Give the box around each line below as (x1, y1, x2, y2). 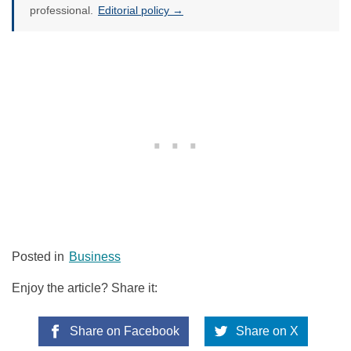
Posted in (12, 250, 67, 264)
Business (69, 250, 121, 264)
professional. (30, 4, 96, 17)
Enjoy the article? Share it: (12, 281, 157, 295)
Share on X (233, 324, 299, 338)
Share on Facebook (66, 324, 179, 338)
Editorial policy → (98, 4, 183, 17)
